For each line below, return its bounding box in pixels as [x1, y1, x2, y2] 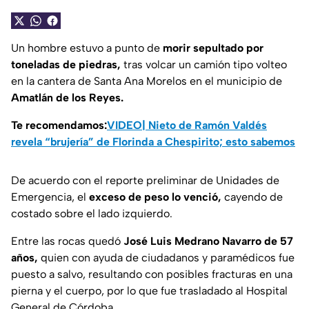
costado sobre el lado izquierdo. [11, 207, 172, 221]
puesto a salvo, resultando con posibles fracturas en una [11, 268, 292, 281]
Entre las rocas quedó [11, 235, 123, 248]
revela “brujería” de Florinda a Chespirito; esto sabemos [11, 135, 295, 149]
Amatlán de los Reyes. [11, 91, 123, 105]
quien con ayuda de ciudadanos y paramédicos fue [38, 251, 295, 265]
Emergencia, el [11, 190, 89, 204]
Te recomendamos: [11, 119, 107, 132]
